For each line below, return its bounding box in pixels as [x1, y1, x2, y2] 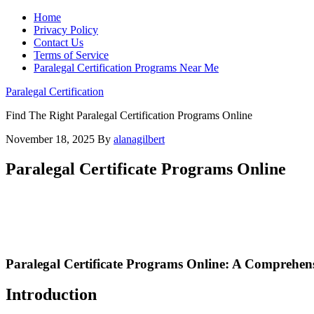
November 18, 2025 [6, 133, 95, 145]
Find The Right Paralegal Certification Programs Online [6, 109, 252, 121]
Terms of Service [34, 49, 109, 61]
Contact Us [34, 36, 83, 48]
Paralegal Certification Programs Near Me [34, 62, 219, 74]
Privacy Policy [34, 24, 98, 36]
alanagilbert [114, 133, 165, 145]
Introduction [6, 285, 97, 304]
